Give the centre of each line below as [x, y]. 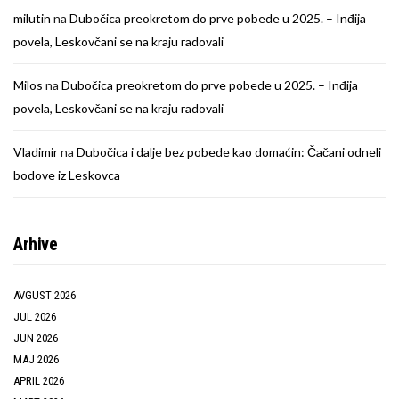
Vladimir [36, 151]
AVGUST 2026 [45, 295]
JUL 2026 [35, 316]
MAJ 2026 [36, 359]
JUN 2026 [36, 338]
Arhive [36, 244]
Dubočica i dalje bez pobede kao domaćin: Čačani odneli [229, 151]
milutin [32, 18]
